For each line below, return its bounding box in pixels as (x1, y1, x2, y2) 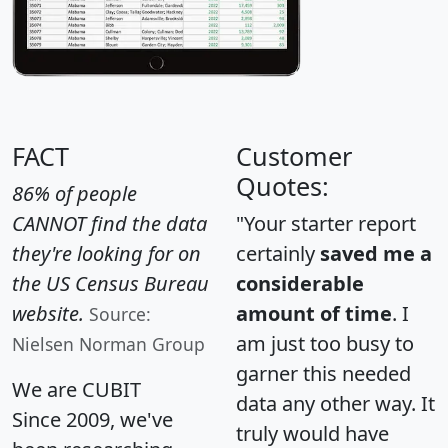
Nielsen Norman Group (12, 332, 205, 357)
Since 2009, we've (12, 406, 173, 434)
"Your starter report (236, 210, 416, 238)
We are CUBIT (12, 376, 141, 404)
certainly (236, 240, 320, 268)
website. (12, 300, 84, 328)
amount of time (236, 300, 392, 328)
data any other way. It (236, 390, 435, 418)
